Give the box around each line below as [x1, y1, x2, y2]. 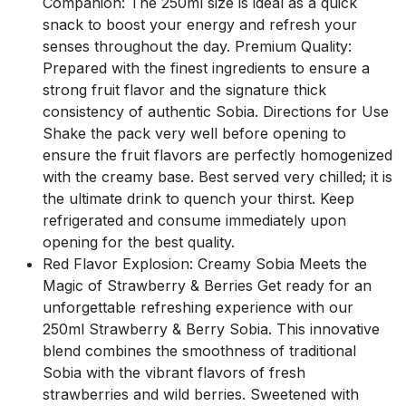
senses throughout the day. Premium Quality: [43, 36, 352, 55]
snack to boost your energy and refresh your [43, 14, 357, 34]
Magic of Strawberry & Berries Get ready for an [43, 275, 372, 295]
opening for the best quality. [43, 232, 235, 251]
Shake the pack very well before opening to [43, 123, 346, 142]
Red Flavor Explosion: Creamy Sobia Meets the [43, 254, 367, 273]
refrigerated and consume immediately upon [43, 210, 346, 229]
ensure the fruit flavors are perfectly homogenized [43, 145, 392, 164]
